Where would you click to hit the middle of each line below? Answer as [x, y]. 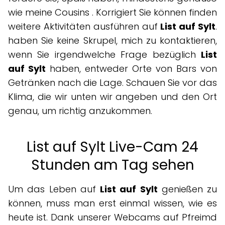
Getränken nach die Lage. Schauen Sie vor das [113, 83]
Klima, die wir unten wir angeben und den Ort [113, 97]
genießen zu [187, 189]
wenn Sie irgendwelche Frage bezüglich [104, 54]
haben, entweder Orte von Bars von [131, 69]
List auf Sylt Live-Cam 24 [113, 147]
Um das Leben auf [54, 189]
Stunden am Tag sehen [113, 165]
